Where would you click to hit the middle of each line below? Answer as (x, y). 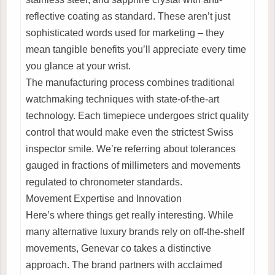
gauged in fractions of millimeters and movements (133, 165)
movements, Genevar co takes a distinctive (118, 248)
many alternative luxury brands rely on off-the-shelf (135, 231)
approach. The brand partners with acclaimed (124, 265)
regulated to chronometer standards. (104, 182)
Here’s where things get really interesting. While (130, 215)
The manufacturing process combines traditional (130, 82)
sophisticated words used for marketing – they (125, 33)
